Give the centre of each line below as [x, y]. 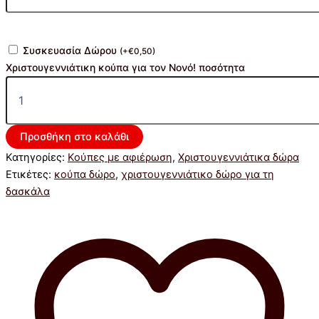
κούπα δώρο [85, 174]
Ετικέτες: [30, 174]
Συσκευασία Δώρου [71, 50]
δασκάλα [28, 191]
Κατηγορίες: [37, 157]
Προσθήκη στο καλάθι [74, 136]
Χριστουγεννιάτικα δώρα [239, 157]
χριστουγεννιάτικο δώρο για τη [198, 174]
